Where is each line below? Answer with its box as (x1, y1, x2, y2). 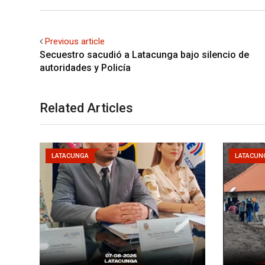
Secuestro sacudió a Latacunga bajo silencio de (40, 49, 249, 60)
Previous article (45, 35, 105, 47)
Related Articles (40, 100, 133, 115)
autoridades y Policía (40, 62, 131, 73)
